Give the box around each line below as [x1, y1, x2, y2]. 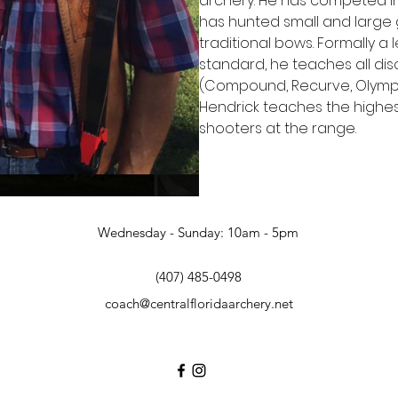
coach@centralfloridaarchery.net [104, 295, 293, 312]
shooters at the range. [199, 118, 356, 139]
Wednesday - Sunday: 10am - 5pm [98, 224, 298, 241]
